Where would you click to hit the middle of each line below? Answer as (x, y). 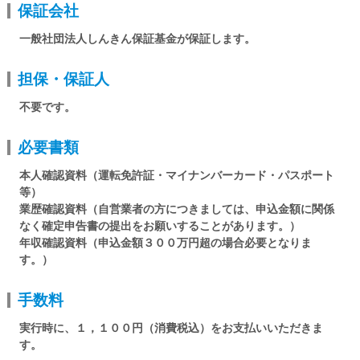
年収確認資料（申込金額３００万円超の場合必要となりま (165, 243)
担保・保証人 (63, 80)
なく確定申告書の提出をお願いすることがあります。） (160, 226)
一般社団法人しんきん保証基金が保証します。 (137, 39)
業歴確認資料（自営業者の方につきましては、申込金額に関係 (176, 209)
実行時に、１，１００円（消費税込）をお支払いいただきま (171, 328)
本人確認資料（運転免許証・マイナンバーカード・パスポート (176, 176)
